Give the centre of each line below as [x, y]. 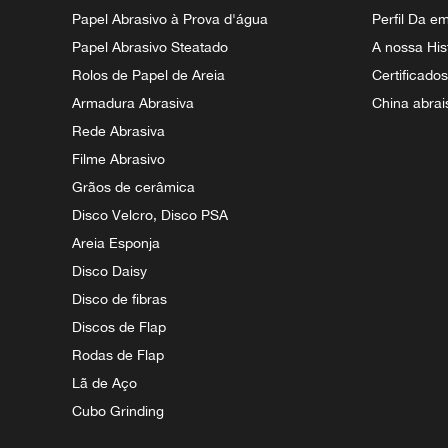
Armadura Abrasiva [133, 102]
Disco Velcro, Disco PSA [150, 214]
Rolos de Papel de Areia [148, 74]
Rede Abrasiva [118, 130]
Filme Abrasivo [118, 158]
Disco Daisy [109, 270]
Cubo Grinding [118, 410]
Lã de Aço [104, 382]
